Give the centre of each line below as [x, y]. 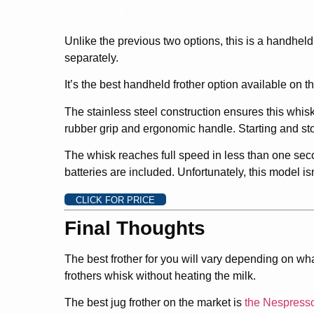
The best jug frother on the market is [155, 302]
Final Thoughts [135, 228]
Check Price [123, 11]
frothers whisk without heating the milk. [160, 275]
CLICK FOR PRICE [115, 200]
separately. [91, 58]
